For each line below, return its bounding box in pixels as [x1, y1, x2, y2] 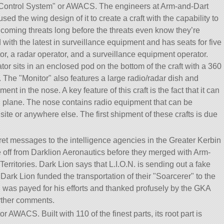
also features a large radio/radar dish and [51, 74, 198, 83]
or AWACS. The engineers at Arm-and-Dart [55, 2, 208, 11]
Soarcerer [156, 171, 191, 180]
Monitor [22, 74, 48, 83]
